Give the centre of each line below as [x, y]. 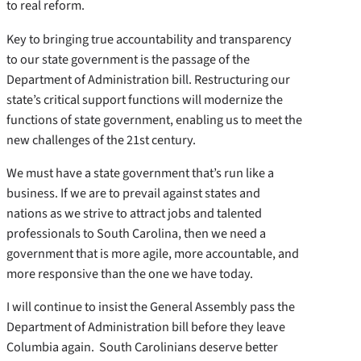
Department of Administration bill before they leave [146, 326]
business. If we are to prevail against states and [133, 193]
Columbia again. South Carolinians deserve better [142, 346]
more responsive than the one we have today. [130, 273]
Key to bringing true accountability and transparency [149, 39]
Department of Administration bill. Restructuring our [148, 79]
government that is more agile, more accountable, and [153, 253]
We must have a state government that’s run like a [140, 172]
